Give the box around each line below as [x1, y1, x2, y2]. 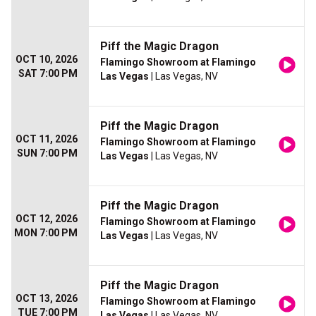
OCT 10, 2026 [16, 54, 78, 66]
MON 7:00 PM [14, 227, 78, 239]
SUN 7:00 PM [17, 147, 78, 159]
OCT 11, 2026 [16, 133, 78, 145]
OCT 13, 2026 [16, 293, 78, 305]
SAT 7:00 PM [18, 68, 78, 80]
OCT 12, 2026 [16, 213, 78, 225]
